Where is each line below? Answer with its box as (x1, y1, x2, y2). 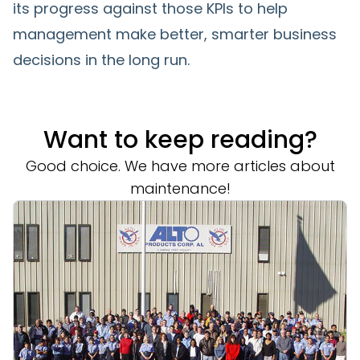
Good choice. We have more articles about (25, 155, 335, 176)
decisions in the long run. (13, 49, 190, 70)
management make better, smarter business (13, 23, 337, 44)
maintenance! (129, 178, 231, 198)
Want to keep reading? (43, 122, 317, 157)
